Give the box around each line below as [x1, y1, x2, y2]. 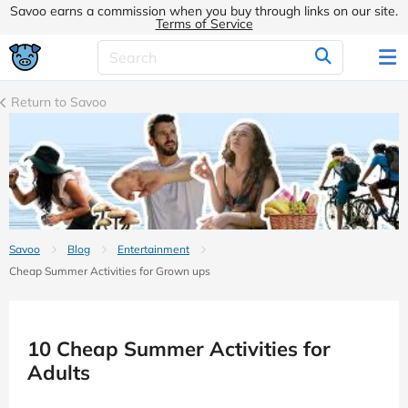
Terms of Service [155, 15, 253, 32]
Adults [27, 360, 90, 386]
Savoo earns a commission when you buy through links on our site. [10, 3, 398, 19]
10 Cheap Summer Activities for [27, 336, 331, 362]
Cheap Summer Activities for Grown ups [9, 264, 210, 279]
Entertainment [117, 242, 189, 257]
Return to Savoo [7, 94, 107, 110]
